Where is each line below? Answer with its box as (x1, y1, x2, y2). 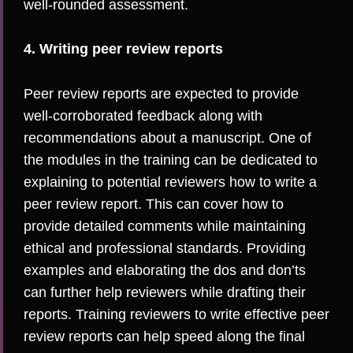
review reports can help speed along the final (24, 329, 305, 345)
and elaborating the (84, 262, 214, 279)
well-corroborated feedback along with (24, 108, 262, 124)
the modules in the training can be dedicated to (24, 152, 318, 169)
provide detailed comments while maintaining (24, 218, 306, 235)
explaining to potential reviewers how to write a (24, 174, 317, 191)
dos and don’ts (214, 262, 306, 279)
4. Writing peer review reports (24, 41, 223, 58)
